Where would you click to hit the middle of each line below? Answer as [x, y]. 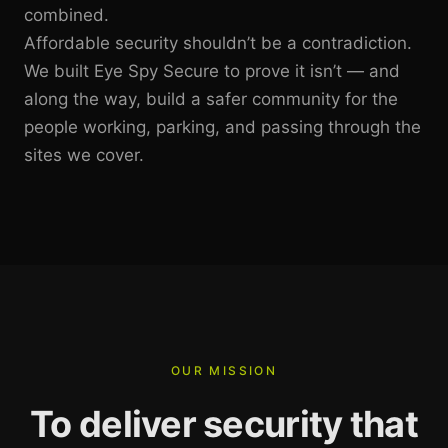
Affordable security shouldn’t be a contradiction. [218, 43]
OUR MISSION [224, 371]
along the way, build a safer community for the [211, 99]
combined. [66, 15]
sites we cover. [84, 155]
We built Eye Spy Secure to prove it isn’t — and [212, 71]
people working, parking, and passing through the [222, 127]
